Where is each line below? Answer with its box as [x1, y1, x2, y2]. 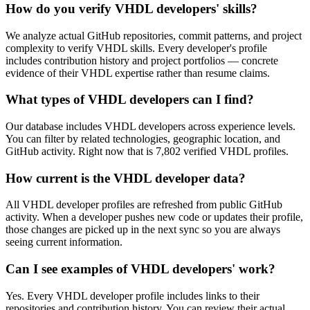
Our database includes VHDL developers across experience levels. [6, 120, 295, 132]
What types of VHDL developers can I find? [6, 92, 254, 107]
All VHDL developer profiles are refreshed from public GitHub [6, 199, 282, 211]
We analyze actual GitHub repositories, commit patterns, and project [6, 29, 302, 42]
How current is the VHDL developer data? [6, 170, 246, 185]
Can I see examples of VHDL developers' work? [6, 262, 275, 277]
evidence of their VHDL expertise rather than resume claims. [6, 66, 270, 79]
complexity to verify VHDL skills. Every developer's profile [6, 42, 267, 54]
